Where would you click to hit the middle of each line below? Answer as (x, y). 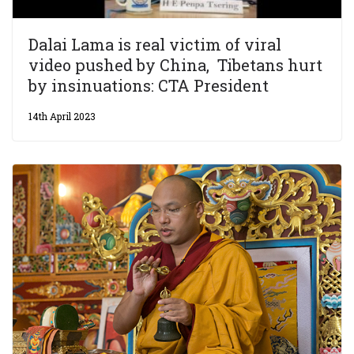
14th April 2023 (62, 117)
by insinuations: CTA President (151, 86)
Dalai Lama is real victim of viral (155, 45)
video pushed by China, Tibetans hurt (175, 65)
